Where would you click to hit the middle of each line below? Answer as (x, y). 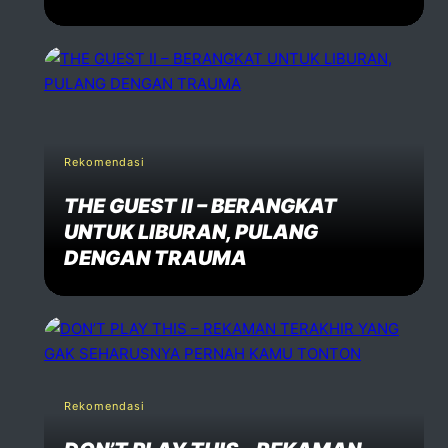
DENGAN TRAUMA (155, 257)
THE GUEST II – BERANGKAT (200, 205)
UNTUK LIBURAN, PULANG (191, 231)
